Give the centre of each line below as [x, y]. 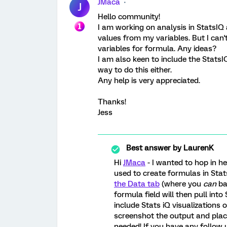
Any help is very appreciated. [149, 81]
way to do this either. [135, 70]
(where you [181, 184]
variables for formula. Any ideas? [157, 49]
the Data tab [137, 184]
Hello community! [129, 17]
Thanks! [112, 102]
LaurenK [198, 148]
